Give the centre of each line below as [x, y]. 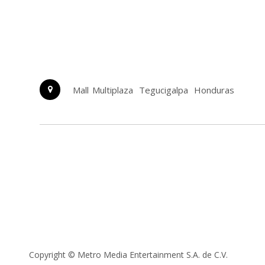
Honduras [214, 90]
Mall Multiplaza [103, 90]
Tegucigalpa [164, 90]
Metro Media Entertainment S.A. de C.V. [152, 255]
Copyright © [52, 255]
